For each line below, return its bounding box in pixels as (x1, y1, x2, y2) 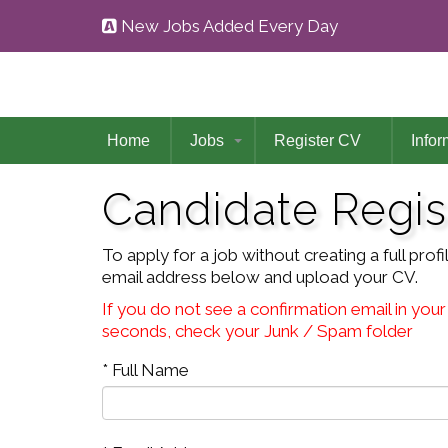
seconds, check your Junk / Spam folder (102, 321, 413, 341)
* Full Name (102, 360, 189, 380)
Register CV (274, 132, 361, 149)
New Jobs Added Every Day (117, 16, 338, 36)
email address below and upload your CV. (102, 267, 418, 287)
